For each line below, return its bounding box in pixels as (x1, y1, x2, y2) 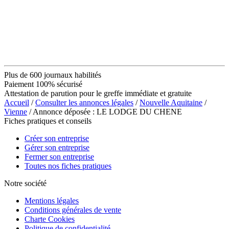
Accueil (4, 98, 29, 107)
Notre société (4, 178, 47, 188)
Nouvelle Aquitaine (140, 98, 202, 107)
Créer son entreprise (25, 133, 89, 143)
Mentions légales (25, 196, 79, 205)
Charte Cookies (25, 214, 75, 223)
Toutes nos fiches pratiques (25, 161, 111, 170)
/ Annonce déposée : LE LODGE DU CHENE (27, 107, 182, 116)
